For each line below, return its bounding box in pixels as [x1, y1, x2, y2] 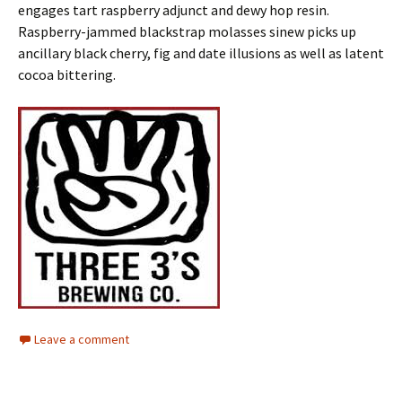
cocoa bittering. [18, 66, 116, 84]
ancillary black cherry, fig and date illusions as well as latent [18, 44, 384, 63]
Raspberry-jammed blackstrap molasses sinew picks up [18, 22, 356, 41]
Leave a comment [34, 331, 129, 348]
